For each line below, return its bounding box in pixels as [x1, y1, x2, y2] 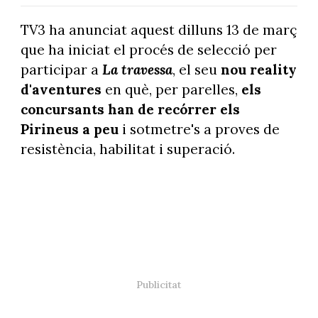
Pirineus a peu [20, 121, 122, 138]
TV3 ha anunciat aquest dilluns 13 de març [20, 21, 297, 39]
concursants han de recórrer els [20, 101, 240, 119]
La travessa [102, 61, 172, 79]
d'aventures [20, 81, 102, 99]
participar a [20, 61, 102, 79]
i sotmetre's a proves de [121, 121, 280, 138]
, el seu [172, 61, 217, 79]
